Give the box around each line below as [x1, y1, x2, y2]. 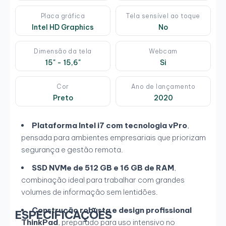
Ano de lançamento [131, 83, 196, 91]
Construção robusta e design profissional [32, 205, 192, 215]
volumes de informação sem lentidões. [21, 187, 158, 197]
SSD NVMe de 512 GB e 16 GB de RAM [32, 163, 174, 173]
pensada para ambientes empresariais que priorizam [21, 133, 206, 143]
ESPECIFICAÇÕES [15, 208, 112, 222]
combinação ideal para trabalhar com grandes [21, 175, 185, 185]
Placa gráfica [40, 12, 85, 20]
